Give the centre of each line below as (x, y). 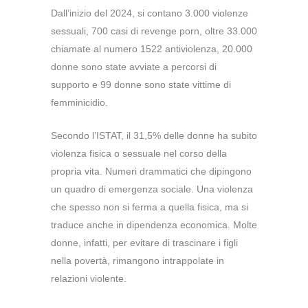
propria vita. (78, 172)
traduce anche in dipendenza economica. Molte (154, 225)
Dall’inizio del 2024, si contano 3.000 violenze (150, 13)
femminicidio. (79, 103)
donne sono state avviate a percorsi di (134, 67)
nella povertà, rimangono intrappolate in (137, 261)
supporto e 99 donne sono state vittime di (141, 85)
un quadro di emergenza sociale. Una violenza (152, 189)
